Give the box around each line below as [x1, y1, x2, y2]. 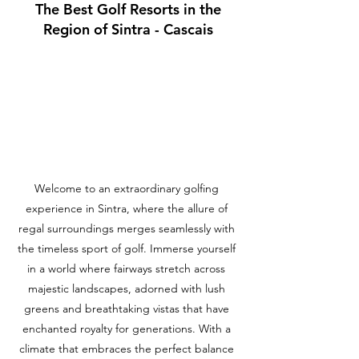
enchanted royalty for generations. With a [22, 321, 231, 337]
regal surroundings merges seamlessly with [18, 221, 235, 236]
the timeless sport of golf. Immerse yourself [17, 241, 236, 256]
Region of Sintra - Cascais [43, 20, 213, 39]
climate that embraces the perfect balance [18, 341, 234, 357]
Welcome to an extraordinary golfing [34, 181, 219, 196]
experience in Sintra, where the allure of [25, 201, 228, 216]
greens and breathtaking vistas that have [23, 301, 229, 317]
